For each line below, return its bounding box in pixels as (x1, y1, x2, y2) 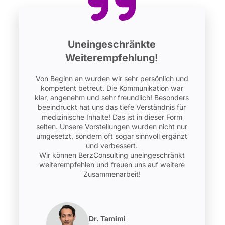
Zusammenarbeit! (83, 170, 141, 179)
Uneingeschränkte (68, 38, 156, 50)
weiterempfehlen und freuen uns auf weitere (39, 160, 185, 169)
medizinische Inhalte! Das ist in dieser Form (41, 113, 182, 122)
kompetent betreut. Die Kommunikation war (40, 84, 183, 93)
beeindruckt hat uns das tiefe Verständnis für (38, 103, 186, 112)
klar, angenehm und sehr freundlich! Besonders (35, 93, 189, 102)
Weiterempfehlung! (65, 51, 159, 64)
